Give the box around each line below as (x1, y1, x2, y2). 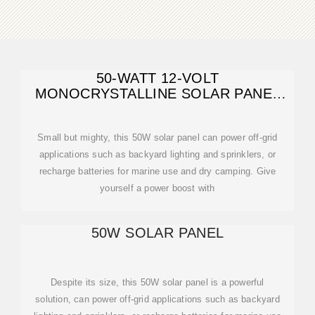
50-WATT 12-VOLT (96, 70, 219, 86)
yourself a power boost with (100, 183, 215, 193)
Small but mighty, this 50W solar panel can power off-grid (37, 132, 278, 143)
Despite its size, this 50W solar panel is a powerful (51, 277, 264, 288)
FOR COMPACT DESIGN (75, 101, 240, 117)
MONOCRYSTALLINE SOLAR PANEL (34, 86, 281, 101)
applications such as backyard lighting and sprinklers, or (39, 149, 276, 160)
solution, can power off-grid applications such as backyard (35, 294, 280, 304)
